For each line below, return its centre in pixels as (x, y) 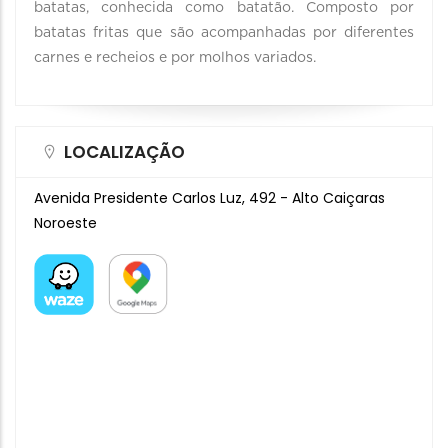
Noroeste (65, 223)
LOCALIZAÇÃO (124, 152)
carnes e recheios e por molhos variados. (175, 58)
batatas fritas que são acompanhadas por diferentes (224, 33)
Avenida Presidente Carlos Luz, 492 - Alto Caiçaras (209, 198)
